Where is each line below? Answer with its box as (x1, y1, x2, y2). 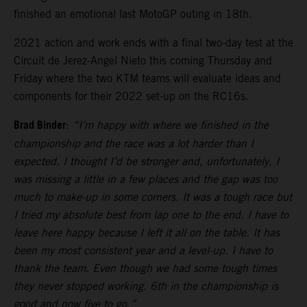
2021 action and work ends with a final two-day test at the (14, 36, 293, 49)
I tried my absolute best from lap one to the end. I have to (14, 208, 288, 221)
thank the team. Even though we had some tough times (14, 261, 277, 275)
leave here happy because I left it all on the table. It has (14, 225, 280, 239)
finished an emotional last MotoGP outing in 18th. (14, 7, 252, 21)
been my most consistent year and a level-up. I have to (14, 243, 273, 257)
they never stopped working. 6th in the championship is (14, 279, 278, 293)
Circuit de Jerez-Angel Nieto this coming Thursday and (14, 53, 272, 67)
